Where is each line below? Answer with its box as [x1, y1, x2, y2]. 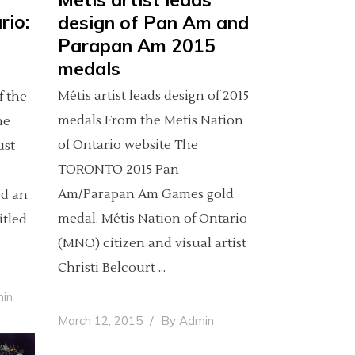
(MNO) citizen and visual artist [58, 235, 246, 251]
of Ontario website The [58, 136, 198, 153]
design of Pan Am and [58, 10, 249, 34]
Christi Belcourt [58, 259, 158, 276]
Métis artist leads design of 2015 [58, 87, 249, 104]
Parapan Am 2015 [58, 33, 216, 57]
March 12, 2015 [58, 312, 146, 328]
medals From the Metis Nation [58, 112, 243, 128]
